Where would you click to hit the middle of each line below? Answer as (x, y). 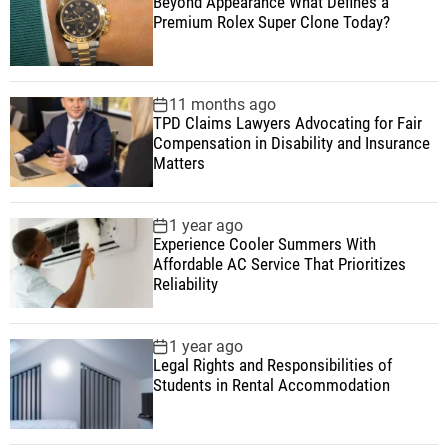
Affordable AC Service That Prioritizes (279, 264)
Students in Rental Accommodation (271, 385)
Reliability (185, 284)
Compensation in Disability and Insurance (291, 143)
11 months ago (222, 105)
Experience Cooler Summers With (264, 244)
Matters (178, 163)
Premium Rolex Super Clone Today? (271, 22)
